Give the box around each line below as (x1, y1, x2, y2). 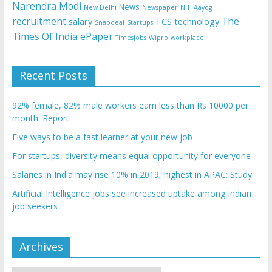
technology (174, 16, 219, 28)
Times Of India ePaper (12, 30, 113, 44)
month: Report (12, 112, 69, 124)
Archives (19, 239, 63, 254)
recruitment (12, 15, 66, 29)
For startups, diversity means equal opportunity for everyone (12, 150, 251, 162)
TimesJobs (115, 33, 146, 42)
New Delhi (83, 3, 117, 12)
